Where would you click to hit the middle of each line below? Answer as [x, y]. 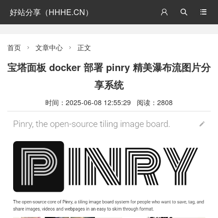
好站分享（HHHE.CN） [51, 12]
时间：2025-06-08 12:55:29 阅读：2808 [109, 102]
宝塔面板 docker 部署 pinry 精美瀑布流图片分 [109, 67]
